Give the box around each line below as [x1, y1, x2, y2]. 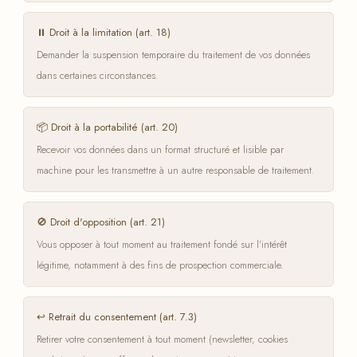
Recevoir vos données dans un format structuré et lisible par [37, 142, 284, 157]
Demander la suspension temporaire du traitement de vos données [37, 47, 310, 62]
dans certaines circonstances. [37, 68, 159, 83]
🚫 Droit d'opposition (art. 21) [37, 214, 165, 229]
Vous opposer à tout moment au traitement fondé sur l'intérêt [37, 237, 287, 252]
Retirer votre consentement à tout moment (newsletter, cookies [37, 331, 288, 347]
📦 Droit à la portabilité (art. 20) [37, 119, 178, 135]
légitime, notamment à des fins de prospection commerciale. [37, 257, 284, 273]
